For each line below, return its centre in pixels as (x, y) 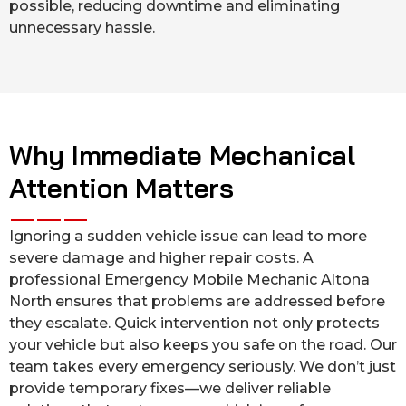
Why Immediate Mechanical (182, 155)
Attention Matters (121, 188)
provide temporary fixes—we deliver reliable (170, 389)
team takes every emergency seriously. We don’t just (203, 367)
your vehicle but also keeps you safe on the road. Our (203, 345)
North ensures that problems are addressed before (197, 302)
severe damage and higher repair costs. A (161, 258)
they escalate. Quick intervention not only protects (194, 324)
